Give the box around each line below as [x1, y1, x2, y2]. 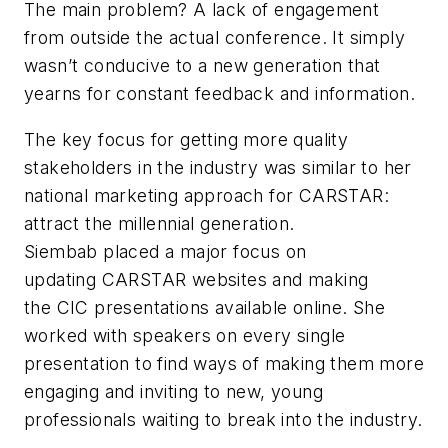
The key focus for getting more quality [24, 128, 349, 150]
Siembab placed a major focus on [24, 240, 307, 262]
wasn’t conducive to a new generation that [24, 55, 381, 77]
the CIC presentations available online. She [24, 296, 386, 318]
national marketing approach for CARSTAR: [24, 184, 389, 206]
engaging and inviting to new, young [24, 380, 323, 402]
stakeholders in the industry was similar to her [24, 156, 412, 178]
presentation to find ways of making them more [24, 352, 424, 374]
